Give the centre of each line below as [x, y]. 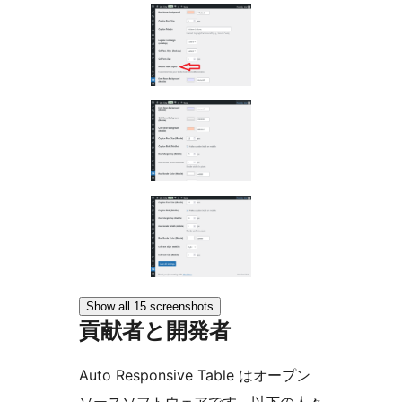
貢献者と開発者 [155, 331]
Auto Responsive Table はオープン [195, 376]
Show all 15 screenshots [150, 307]
